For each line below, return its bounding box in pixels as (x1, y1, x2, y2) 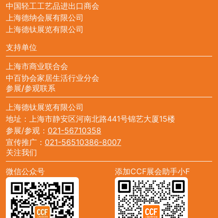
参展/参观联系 (6, 83, 55, 93)
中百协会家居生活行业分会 (6, 73, 99, 83)
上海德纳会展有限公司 (6, 12, 84, 22)
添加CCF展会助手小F (115, 166, 190, 176)
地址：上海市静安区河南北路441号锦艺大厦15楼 (6, 113, 175, 124)
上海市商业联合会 (6, 61, 68, 71)
